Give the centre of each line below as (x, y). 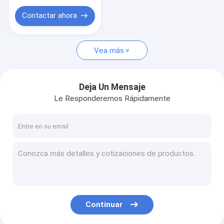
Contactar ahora (49, 16)
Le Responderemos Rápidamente (112, 98)
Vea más (109, 50)
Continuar (104, 204)
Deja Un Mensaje (112, 87)
